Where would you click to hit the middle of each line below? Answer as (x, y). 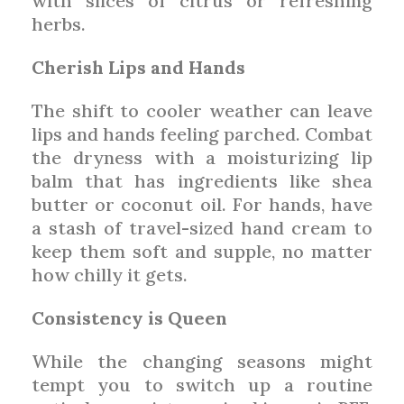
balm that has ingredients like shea (202, 180)
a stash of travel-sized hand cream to (202, 227)
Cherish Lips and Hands (138, 67)
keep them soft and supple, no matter (202, 251)
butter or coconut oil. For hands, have (202, 204)
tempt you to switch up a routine (202, 384)
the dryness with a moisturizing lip (202, 157)
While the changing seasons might (202, 361)
